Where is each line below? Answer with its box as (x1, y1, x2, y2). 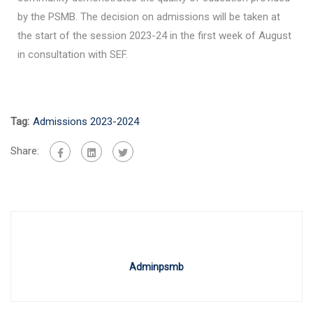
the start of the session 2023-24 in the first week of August (17, 29, 291, 43)
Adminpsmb (129, 261, 184, 273)
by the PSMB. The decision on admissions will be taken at (17, 10, 280, 24)
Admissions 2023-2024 (33, 115, 139, 129)
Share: (10, 145, 39, 158)
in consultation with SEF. (17, 48, 128, 61)
